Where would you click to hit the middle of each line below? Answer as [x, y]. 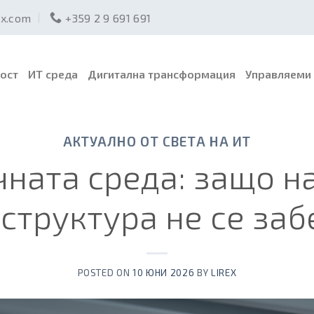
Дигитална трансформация [162, 74]
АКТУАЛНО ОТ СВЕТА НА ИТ [157, 141]
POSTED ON [105, 273]
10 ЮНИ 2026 [164, 273]
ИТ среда [53, 74]
